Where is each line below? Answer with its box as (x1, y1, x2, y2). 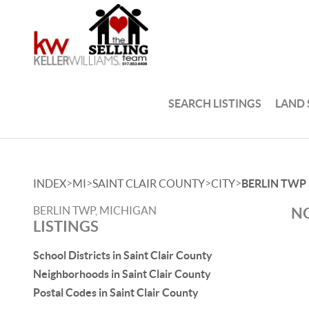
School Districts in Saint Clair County (33, 249, 212, 261)
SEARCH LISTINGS (168, 97, 262, 110)
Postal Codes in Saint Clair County (33, 286, 199, 299)
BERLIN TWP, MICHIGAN (33, 204, 157, 217)
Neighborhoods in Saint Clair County (33, 268, 211, 280)
